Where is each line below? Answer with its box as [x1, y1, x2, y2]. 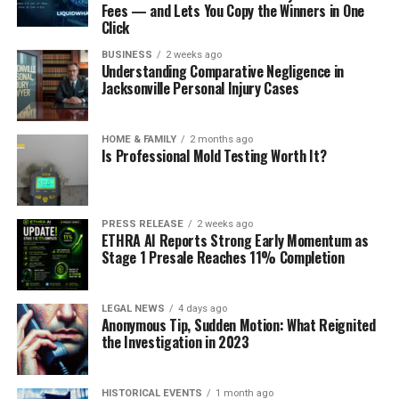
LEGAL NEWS [101, 303, 165, 314]
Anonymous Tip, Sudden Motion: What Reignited [101, 314, 376, 336]
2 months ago [189, 134, 253, 145]
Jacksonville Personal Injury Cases [101, 77, 299, 99]
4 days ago [177, 303, 227, 314]
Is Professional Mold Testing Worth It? [101, 145, 327, 167]
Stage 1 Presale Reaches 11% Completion [101, 247, 345, 268]
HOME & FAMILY [101, 134, 176, 145]
